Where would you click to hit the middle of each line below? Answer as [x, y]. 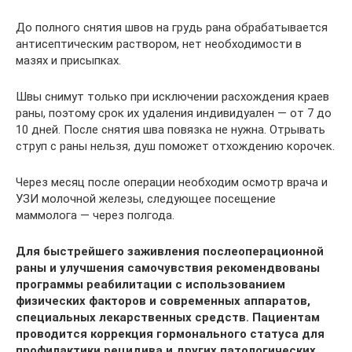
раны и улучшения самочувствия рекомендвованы [168, 268]
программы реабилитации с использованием [150, 284]
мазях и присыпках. [68, 60]
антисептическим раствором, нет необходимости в [159, 44]
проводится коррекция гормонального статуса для [170, 334]
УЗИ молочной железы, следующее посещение [146, 199]
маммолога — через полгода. [95, 215]
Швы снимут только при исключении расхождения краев [172, 97]
